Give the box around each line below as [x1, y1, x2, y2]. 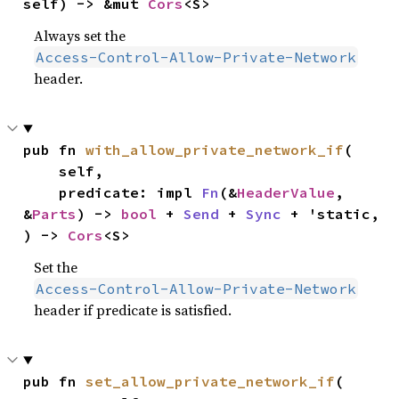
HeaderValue [237, 183, 336, 201]
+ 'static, [281, 205, 380, 223]
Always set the [34, 26, 126, 45]
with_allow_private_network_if [85, 141, 345, 159]
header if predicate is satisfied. [34, 300, 232, 320]
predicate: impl [59, 183, 202, 201]
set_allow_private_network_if [85, 372, 336, 390]
